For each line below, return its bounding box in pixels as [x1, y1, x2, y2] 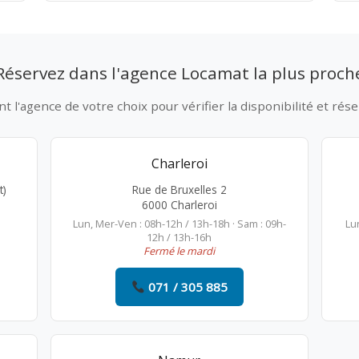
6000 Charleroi [141, 197, 217, 212]
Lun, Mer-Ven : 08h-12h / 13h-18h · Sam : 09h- [72, 216, 286, 231]
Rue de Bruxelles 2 [131, 182, 227, 197]
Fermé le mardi [143, 244, 216, 258]
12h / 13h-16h [147, 230, 212, 244]
